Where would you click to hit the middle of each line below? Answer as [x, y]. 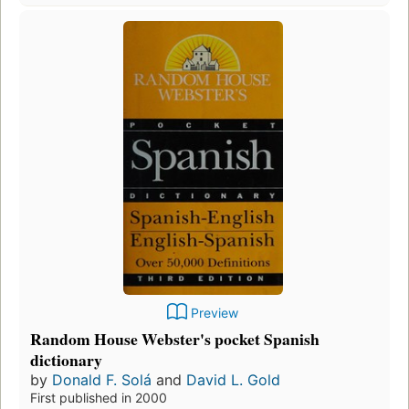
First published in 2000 [99, 397]
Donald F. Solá [102, 379]
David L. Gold [233, 379]
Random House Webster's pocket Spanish [175, 338]
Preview [215, 312]
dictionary [66, 359]
